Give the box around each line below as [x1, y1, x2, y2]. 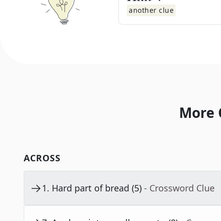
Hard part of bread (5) [52, 182, 142, 194]
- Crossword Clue [144, 182, 215, 194]
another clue [129, 5, 174, 15]
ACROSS [24, 152, 61, 164]
